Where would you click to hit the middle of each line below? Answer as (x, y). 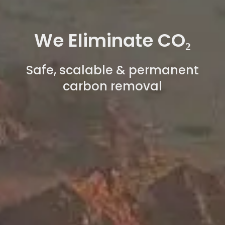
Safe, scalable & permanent (113, 70)
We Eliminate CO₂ (113, 40)
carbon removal (113, 86)
